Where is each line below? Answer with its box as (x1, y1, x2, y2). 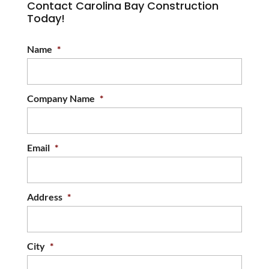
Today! (26, 11, 65, 26)
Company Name (26, 92, 95, 104)
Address (26, 191, 62, 203)
